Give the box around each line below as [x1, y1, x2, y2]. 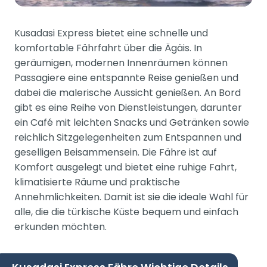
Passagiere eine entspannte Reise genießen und [14, 70, 238, 85]
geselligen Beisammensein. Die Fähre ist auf [14, 145, 217, 159]
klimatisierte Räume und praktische [14, 175, 180, 189]
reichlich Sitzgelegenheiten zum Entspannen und [14, 130, 241, 144]
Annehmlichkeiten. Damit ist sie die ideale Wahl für [14, 190, 249, 204]
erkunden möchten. [14, 219, 107, 234]
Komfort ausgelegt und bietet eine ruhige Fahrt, [14, 160, 237, 174]
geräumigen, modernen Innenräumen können [14, 55, 228, 70]
